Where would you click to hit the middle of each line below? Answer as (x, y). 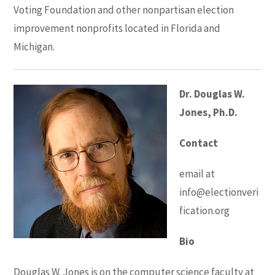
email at (197, 173)
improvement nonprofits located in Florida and (117, 29)
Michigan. (34, 47)
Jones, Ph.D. (209, 112)
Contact (199, 143)
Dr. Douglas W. (212, 94)
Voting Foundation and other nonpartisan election (124, 10)
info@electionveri (219, 192)
